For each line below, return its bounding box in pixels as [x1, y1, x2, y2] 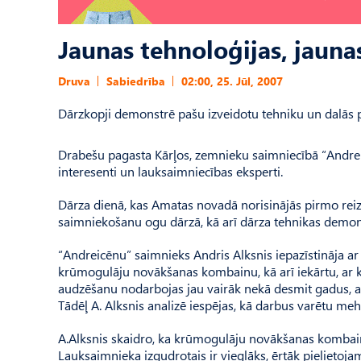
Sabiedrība [106, 73, 165, 89]
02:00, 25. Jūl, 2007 [181, 73, 283, 89]
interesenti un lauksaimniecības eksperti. [58, 163, 283, 180]
